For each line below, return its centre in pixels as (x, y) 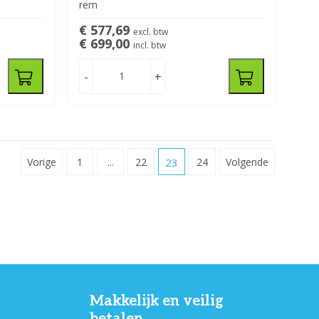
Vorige (42, 162)
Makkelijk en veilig (156, 301)
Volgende (247, 162)
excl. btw (150, 31)
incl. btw (149, 45)
